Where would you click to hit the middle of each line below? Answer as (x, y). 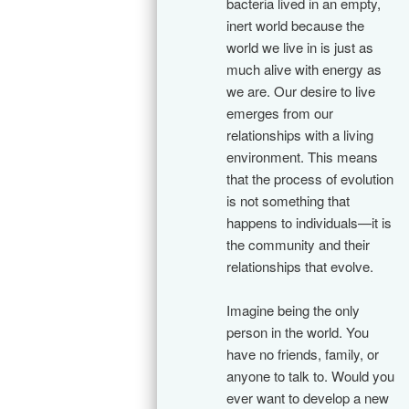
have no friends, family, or (303, 354)
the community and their (298, 244)
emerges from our (280, 112)
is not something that (288, 200)
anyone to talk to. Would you (310, 376)
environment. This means (302, 156)
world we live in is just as (300, 47)
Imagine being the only (293, 310)
